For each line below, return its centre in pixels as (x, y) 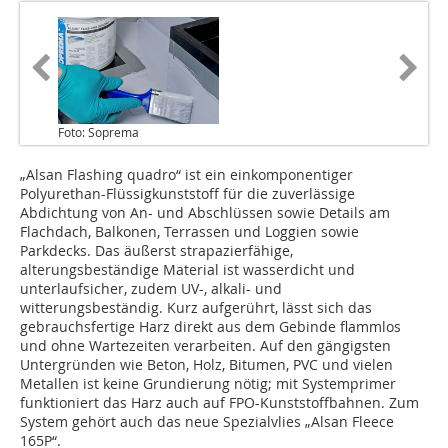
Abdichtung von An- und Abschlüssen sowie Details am (205, 213)
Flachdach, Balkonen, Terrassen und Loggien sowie (189, 232)
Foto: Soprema (98, 132)
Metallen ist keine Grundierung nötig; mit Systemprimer (208, 384)
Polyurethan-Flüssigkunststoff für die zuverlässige (187, 194)
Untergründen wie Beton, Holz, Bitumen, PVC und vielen (206, 365)
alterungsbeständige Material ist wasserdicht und (187, 270)
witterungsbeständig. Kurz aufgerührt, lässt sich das (196, 308)
